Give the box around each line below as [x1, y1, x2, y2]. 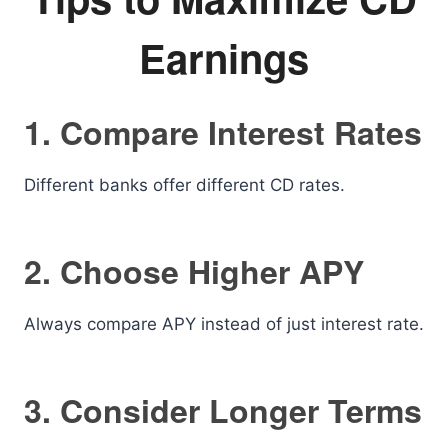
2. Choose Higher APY [24, 248, 364, 294]
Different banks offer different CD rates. [24, 175, 345, 195]
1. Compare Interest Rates [24, 109, 422, 155]
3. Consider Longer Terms [24, 387, 422, 433]
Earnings [139, 29, 309, 86]
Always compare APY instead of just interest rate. [24, 314, 424, 334]
